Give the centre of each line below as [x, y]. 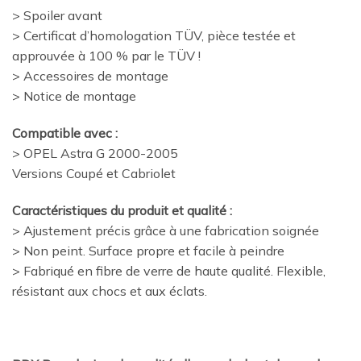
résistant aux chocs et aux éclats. [110, 290]
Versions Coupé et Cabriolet [94, 173]
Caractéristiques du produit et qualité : [122, 210]
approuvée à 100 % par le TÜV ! [106, 55]
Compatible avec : [65, 133]
